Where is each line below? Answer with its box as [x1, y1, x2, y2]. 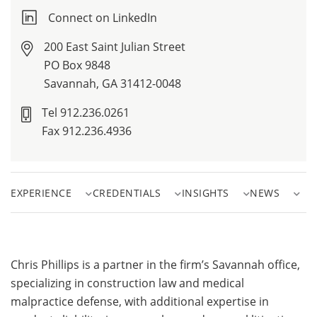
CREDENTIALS [92, 186, 161, 200]
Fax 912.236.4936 [42, 123, 132, 139]
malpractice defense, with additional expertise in [11, 294, 269, 309]
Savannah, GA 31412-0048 [44, 76, 181, 91]
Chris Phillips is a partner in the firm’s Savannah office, [11, 257, 300, 272]
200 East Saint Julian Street [44, 39, 185, 54]
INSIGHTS [181, 186, 229, 200]
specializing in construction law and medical [11, 275, 244, 291]
